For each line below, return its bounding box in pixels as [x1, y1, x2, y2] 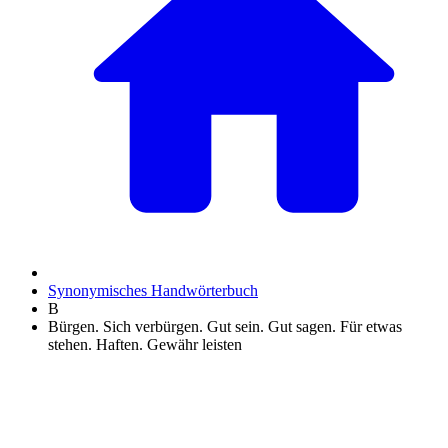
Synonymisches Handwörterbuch [48, 282, 258, 299]
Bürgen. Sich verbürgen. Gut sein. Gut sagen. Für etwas [48, 318, 402, 335]
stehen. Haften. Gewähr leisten [48, 336, 242, 353]
